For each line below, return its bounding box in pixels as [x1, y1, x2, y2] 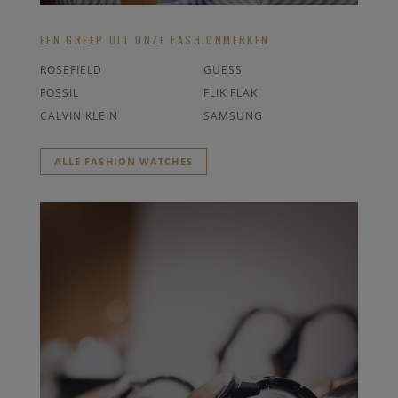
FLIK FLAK [203, 84, 258, 100]
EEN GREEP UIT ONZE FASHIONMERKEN [39, 31, 270, 47]
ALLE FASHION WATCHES [53, 154, 193, 168]
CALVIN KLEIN [39, 107, 118, 123]
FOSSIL [39, 84, 79, 100]
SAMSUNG [203, 107, 263, 123]
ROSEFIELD [39, 61, 102, 77]
